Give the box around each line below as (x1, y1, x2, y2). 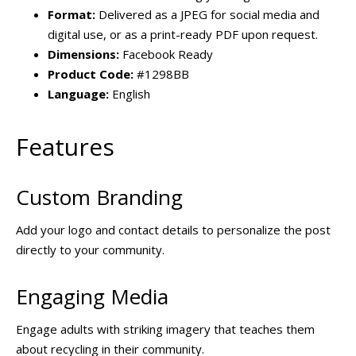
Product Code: (48, 65, 133, 82)
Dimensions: (48, 45, 119, 62)
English (109, 85, 150, 102)
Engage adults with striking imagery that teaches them (16, 321, 315, 338)
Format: (48, 6, 95, 22)
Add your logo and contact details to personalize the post (16, 221, 331, 238)
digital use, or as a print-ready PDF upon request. (48, 25, 318, 42)
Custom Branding (16, 182, 183, 211)
